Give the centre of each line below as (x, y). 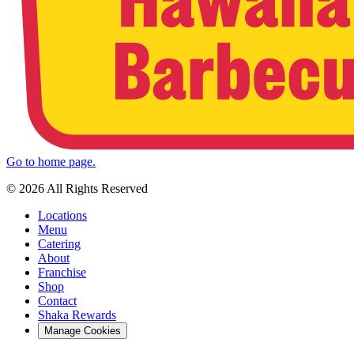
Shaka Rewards (77, 315)
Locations (62, 216)
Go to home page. (51, 162)
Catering (59, 244)
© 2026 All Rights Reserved (77, 189)
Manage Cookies (83, 331)
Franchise (62, 273)
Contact (57, 301)
